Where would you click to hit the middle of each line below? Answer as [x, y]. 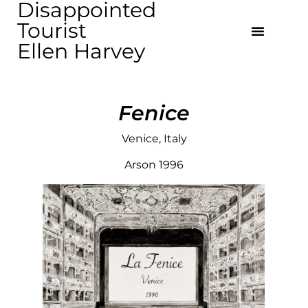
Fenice [154, 113]
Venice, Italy [154, 139]
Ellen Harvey [81, 51]
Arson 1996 [154, 165]
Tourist [52, 31]
